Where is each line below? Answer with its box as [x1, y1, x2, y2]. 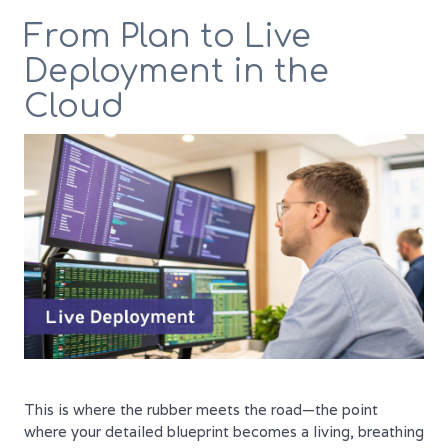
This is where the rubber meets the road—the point [24, 399, 378, 419]
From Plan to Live [24, 18, 311, 54]
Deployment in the [24, 53, 329, 89]
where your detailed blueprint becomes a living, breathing [24, 421, 424, 441]
